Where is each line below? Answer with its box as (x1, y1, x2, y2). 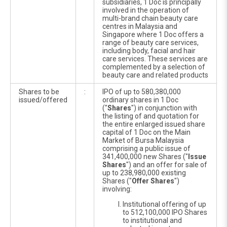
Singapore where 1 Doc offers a (102, 30, 204, 39)
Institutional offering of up (123, 200, 206, 208)
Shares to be (19, 88, 59, 96)
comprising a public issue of (102, 144, 191, 153)
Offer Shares (132, 177, 174, 185)
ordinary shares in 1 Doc (102, 96, 178, 104)
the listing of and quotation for (102, 112, 199, 120)
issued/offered (19, 96, 67, 104)
